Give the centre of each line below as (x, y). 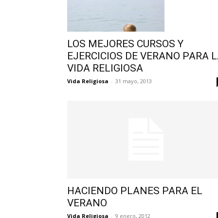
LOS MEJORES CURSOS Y (125, 44)
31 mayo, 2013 (134, 81)
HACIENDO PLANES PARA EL (135, 191)
